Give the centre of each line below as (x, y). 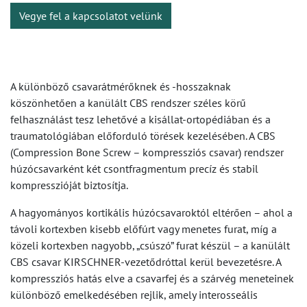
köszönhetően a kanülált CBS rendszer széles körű (128, 103)
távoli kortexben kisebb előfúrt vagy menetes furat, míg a (144, 229)
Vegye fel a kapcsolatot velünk (91, 16)
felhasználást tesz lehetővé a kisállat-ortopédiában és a (140, 119)
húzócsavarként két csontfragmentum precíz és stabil (134, 169)
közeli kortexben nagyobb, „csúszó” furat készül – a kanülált (150, 245)
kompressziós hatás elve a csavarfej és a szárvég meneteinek (152, 278)
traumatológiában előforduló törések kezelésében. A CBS (143, 136)
